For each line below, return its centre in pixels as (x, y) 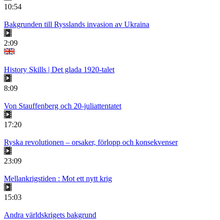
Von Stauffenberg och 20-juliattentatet (63, 106)
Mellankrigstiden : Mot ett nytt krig (58, 179)
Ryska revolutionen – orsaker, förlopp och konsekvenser (91, 142)
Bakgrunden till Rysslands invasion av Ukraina (77, 25)
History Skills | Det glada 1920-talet (59, 70)
